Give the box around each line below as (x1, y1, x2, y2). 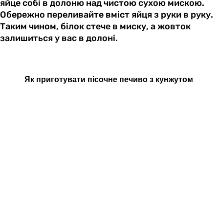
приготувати (36, 75, 86, 84)
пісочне (87, 75, 117, 84)
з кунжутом (147, 75, 193, 84)
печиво (119, 75, 148, 84)
